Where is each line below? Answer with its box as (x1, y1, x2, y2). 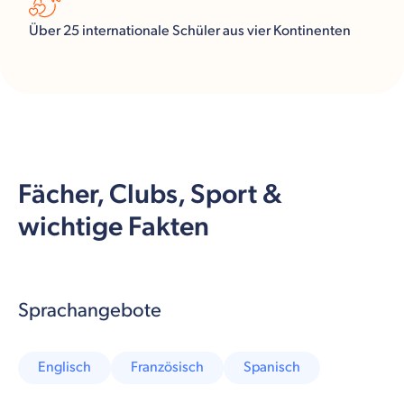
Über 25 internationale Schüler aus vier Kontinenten (29, 22, 351, 40)
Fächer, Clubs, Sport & (18, 178, 282, 211)
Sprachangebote (18, 298, 161, 323)
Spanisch (243, 358, 300, 376)
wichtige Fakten (18, 210, 209, 243)
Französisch (131, 358, 204, 376)
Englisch (38, 358, 91, 376)
